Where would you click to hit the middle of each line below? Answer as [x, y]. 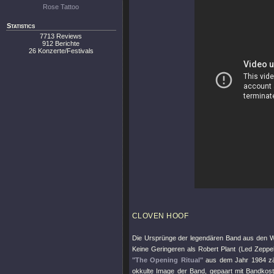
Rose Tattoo [61, 7]
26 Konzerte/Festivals [61, 51]
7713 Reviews [61, 36]
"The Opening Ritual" [168, 260]
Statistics [21, 26]
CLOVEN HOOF [161, 216]
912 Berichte [61, 43]
